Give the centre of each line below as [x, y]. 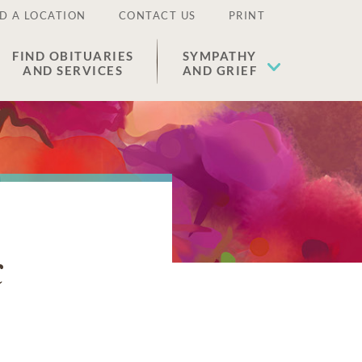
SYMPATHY [219, 56]
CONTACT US [157, 15]
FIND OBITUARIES [73, 56]
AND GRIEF [219, 70]
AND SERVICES [73, 70]
